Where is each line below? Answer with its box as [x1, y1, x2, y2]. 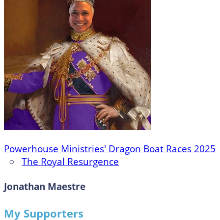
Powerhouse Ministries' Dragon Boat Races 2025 [4, 142, 216, 155]
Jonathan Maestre [4, 180, 85, 193]
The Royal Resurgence [22, 155, 119, 168]
